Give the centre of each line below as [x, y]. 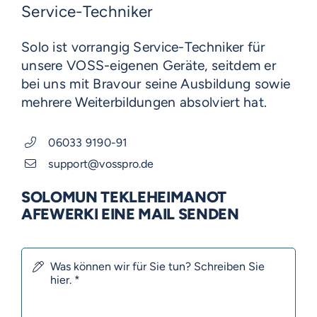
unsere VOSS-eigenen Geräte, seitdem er [149, 65]
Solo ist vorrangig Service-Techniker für [143, 47]
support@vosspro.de [101, 163]
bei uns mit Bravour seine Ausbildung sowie [156, 83]
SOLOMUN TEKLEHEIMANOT [124, 197]
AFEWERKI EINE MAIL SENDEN [130, 214]
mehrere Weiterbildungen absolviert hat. [144, 102]
